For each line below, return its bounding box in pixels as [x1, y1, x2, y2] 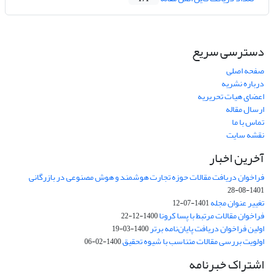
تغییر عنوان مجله [210, 194, 264, 212]
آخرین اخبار [209, 146, 264, 171]
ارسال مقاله [226, 101, 264, 118]
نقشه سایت [226, 127, 264, 144]
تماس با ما [232, 114, 264, 131]
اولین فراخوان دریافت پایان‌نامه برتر [150, 220, 264, 237]
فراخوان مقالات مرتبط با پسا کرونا [159, 207, 264, 224]
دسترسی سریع [192, 40, 264, 64]
